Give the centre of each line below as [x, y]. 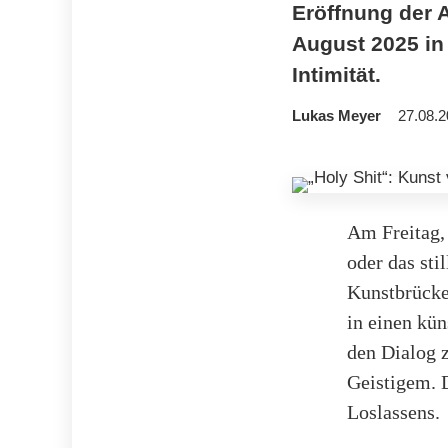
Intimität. [336, 75]
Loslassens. [393, 411]
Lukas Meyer [336, 116]
